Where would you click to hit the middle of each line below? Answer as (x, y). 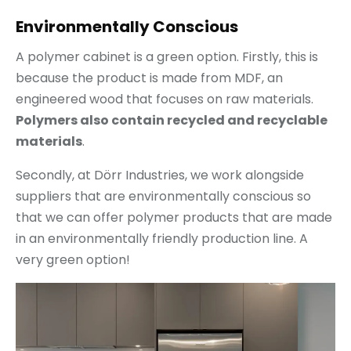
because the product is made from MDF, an (149, 78)
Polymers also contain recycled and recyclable (172, 121)
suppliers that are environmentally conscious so (163, 197)
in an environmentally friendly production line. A (162, 239)
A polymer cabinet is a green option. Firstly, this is (167, 57)
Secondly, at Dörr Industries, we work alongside (160, 175)
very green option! (73, 260)
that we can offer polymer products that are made (174, 218)
